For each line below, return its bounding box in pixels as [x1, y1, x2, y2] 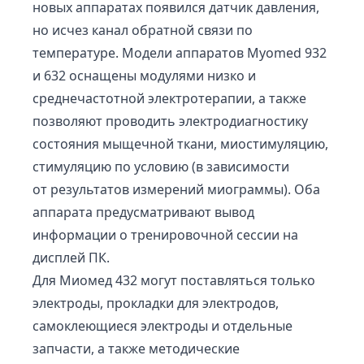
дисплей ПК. [32, 248, 110, 266]
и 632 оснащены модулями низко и [32, 66, 256, 84]
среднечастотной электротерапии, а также [32, 89, 306, 107]
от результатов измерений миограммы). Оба [32, 180, 320, 198]
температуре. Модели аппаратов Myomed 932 [32, 43, 330, 62]
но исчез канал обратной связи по [32, 20, 253, 39]
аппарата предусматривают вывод [32, 202, 254, 221]
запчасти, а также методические [32, 339, 240, 357]
